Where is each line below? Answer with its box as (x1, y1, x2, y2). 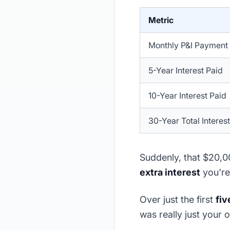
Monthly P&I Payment (148, 40, 228, 51)
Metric (148, 15, 174, 26)
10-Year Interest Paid (148, 90, 226, 101)
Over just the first (140, 194, 216, 205)
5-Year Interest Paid (148, 65, 223, 76)
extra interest (140, 167, 200, 178)
